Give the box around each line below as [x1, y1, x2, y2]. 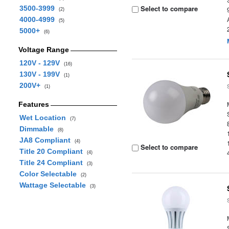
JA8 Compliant [19, 136, 75, 144]
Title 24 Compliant [19, 158, 87, 167]
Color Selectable [19, 170, 81, 178]
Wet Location [19, 113, 70, 122]
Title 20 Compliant [19, 147, 87, 155]
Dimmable [19, 125, 58, 133]
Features [18, 100, 49, 108]
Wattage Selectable [19, 181, 90, 189]
